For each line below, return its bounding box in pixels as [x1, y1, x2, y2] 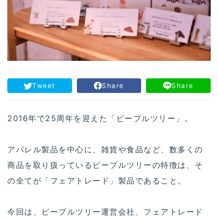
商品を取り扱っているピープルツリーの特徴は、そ [7, 160, 203, 170]
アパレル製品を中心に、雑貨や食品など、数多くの [7, 145, 203, 155]
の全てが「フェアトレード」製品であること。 [7, 176, 186, 186]
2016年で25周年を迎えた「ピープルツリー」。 [7, 113, 193, 124]
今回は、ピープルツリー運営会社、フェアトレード [7, 207, 203, 217]
